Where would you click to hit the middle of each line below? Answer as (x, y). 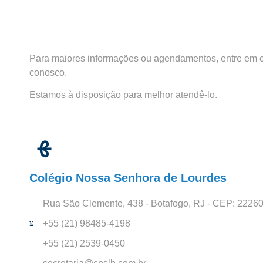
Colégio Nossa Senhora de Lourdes (128, 178)
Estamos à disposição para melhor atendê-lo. (123, 95)
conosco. (48, 73)
